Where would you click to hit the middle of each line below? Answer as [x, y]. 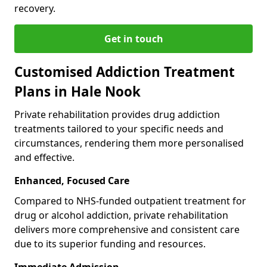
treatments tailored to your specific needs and [119, 128]
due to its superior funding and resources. [110, 243]
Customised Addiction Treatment [125, 72]
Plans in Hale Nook [77, 91]
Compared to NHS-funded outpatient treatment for [130, 201]
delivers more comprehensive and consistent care [127, 229]
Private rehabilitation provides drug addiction [117, 114]
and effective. [44, 157]
